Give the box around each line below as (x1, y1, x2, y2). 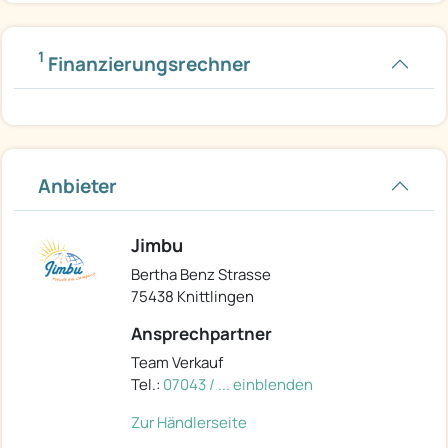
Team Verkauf (131, 351, 223, 373)
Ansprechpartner (131, 321, 272, 345)
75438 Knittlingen (131, 285, 254, 307)
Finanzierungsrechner (44, 50, 251, 77)
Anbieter (38, 172, 117, 199)
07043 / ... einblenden (163, 373, 313, 395)
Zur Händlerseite (131, 411, 247, 433)
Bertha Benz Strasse (131, 263, 271, 285)
